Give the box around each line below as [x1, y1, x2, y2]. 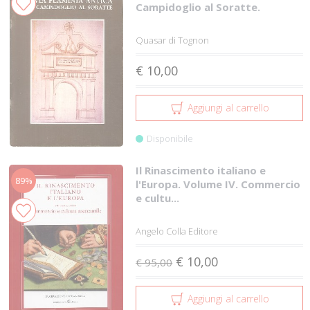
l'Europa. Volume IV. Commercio [136, 177, 301, 191]
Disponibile [147, 132, 194, 145]
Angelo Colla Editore [136, 225, 219, 237]
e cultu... [136, 191, 180, 205]
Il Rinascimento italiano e [136, 163, 266, 177]
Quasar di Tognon [136, 34, 210, 46]
